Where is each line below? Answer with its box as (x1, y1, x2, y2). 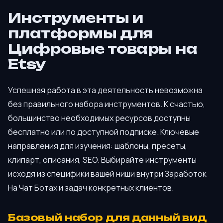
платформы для (8, 25, 153, 42)
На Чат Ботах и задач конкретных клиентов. (8, 182, 174, 194)
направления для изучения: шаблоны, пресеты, (8, 140, 187, 152)
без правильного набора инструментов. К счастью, (8, 99, 205, 110)
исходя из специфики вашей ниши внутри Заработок (8, 168, 207, 180)
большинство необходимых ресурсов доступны (8, 112, 191, 124)
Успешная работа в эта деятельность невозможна (8, 85, 203, 96)
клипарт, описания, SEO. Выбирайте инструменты (8, 154, 197, 166)
